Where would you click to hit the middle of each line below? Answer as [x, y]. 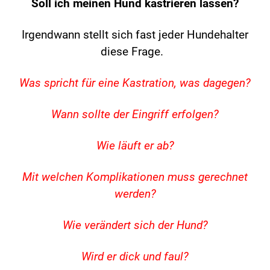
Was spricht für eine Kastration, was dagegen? [135, 83]
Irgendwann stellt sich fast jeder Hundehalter [135, 35]
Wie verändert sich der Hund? [135, 226]
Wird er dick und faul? [135, 257]
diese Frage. [135, 52]
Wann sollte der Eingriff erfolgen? [135, 115]
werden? [135, 194]
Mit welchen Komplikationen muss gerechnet [135, 177]
